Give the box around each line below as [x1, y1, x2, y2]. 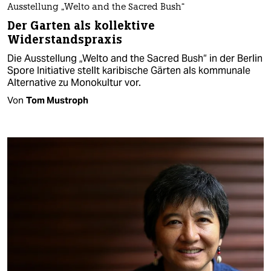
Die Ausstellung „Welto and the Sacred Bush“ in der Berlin [7, 51, 263, 65]
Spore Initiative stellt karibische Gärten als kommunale [7, 64, 250, 77]
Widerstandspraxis [7, 31, 122, 47]
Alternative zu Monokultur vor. [7, 76, 141, 89]
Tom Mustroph [26, 94, 88, 106]
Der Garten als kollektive [7, 18, 155, 33]
